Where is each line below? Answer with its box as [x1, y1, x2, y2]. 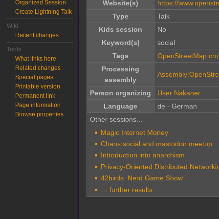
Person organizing [90, 89, 151, 97]
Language [104, 102, 137, 110]
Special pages [15, 74, 54, 81]
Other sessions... [89, 115, 142, 124]
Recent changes [15, 32, 59, 39]
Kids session [99, 25, 142, 34]
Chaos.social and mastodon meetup [100, 140, 212, 148]
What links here [15, 55, 57, 62]
